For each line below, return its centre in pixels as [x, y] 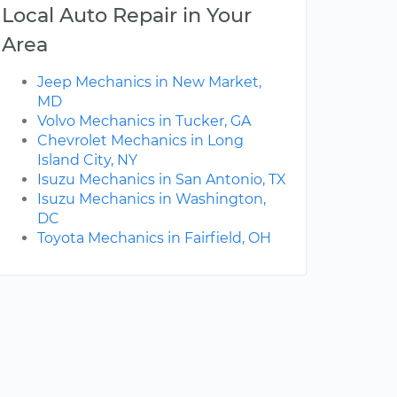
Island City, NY [87, 160]
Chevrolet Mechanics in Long [140, 141]
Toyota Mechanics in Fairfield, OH [154, 238]
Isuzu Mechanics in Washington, [152, 199]
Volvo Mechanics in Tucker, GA [144, 121]
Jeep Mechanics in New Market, [149, 82]
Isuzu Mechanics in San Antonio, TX [162, 180]
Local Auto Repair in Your [127, 16]
